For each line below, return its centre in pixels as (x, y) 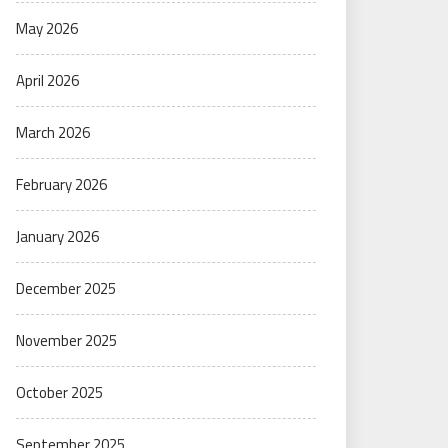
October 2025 (59, 392)
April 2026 (47, 80)
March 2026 (53, 132)
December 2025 (66, 288)
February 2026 (61, 184)
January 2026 (57, 236)
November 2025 (66, 340)
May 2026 (47, 28)
